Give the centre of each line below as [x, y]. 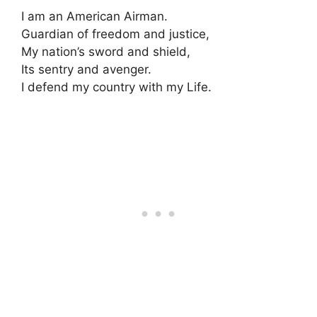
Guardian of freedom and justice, [115, 34]
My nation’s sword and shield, [106, 52]
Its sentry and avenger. [86, 70]
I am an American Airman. [94, 17]
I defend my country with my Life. [116, 87]
